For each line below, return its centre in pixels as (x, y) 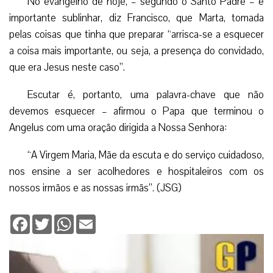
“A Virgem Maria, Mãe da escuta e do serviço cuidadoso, (146, 155)
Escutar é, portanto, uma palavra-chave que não (146, 94)
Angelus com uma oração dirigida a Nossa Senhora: (118, 127)
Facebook (49, 219)
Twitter (66, 219)
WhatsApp (94, 219)
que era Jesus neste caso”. (67, 67)
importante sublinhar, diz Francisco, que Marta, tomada (136, 18)
